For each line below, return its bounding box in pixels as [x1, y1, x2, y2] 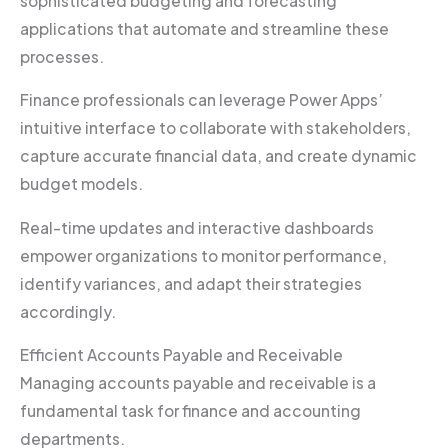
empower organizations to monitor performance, [20, 245, 387, 265]
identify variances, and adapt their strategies [20, 273, 362, 293]
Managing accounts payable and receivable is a [20, 373, 376, 393]
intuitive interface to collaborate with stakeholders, [20, 118, 411, 138]
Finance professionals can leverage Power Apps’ [20, 90, 383, 110]
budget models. [20, 174, 146, 194]
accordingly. [20, 301, 116, 321]
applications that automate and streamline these [20, 18, 389, 38]
